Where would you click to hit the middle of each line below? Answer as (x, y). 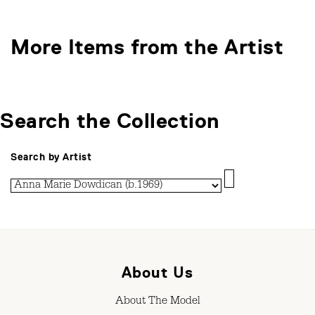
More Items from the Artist (147, 47)
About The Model (157, 302)
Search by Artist (51, 156)
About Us (157, 272)
